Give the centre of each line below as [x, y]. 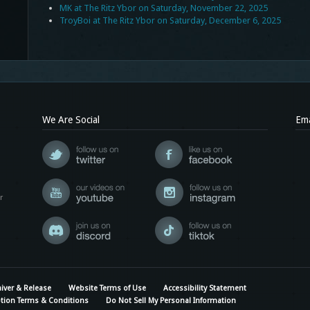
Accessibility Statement [205, 289]
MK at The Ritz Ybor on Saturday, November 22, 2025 [163, 8]
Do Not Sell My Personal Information [171, 301]
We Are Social [71, 120]
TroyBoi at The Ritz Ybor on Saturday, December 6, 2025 [170, 21]
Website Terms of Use [107, 289]
